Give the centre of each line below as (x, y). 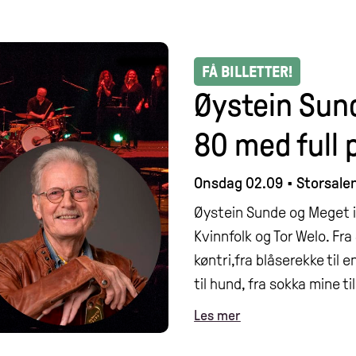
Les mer (217, 316)
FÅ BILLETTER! (248, 72)
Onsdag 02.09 (239, 183)
